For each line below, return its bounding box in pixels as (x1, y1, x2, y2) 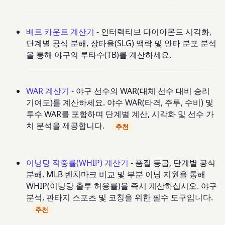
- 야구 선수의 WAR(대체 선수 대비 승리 (69, 85, 210, 97)
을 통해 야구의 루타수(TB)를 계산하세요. (26, 49, 172, 60)
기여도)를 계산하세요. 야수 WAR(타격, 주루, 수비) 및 (26, 97, 214, 108)
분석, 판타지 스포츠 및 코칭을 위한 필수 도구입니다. (26, 192, 213, 203)
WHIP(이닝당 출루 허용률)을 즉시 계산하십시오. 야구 (26, 180, 217, 192)
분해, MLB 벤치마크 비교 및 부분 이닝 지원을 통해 (26, 169, 206, 180)
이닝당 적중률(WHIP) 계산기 (26, 157, 129, 169)
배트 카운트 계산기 (26, 26, 95, 37)
